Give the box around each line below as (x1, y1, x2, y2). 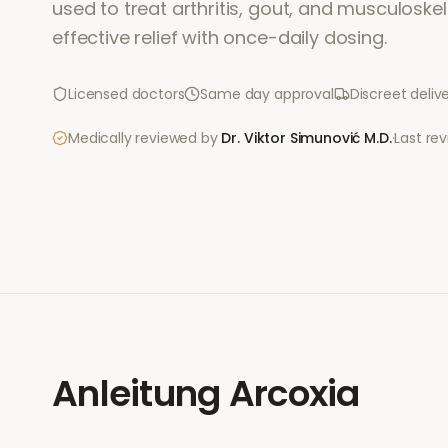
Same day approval (200, 84, 334, 104)
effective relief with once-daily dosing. (52, 25, 387, 50)
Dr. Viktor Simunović (221, 128, 361, 148)
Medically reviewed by (68, 128, 218, 148)
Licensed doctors (68, 84, 185, 104)
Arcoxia (228, 368, 360, 419)
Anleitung (52, 368, 221, 419)
